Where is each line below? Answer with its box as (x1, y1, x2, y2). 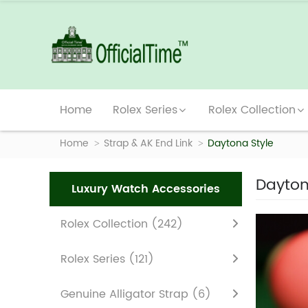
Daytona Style (208, 135, 274, 152)
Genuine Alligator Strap (60, 285, 192, 303)
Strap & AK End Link (104, 135, 192, 152)
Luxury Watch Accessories (71, 180, 220, 198)
